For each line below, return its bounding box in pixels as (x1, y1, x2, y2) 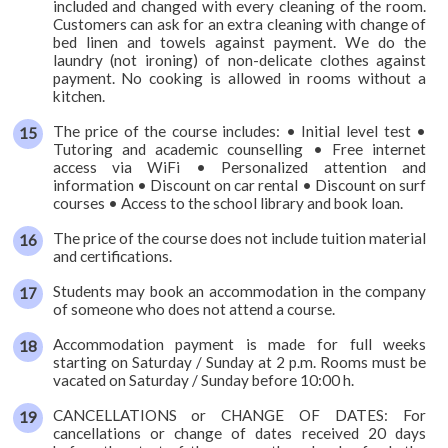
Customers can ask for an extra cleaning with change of (52, 14, 427, 33)
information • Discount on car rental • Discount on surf (52, 175, 427, 194)
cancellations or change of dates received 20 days (52, 423, 427, 442)
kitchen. (52, 86, 105, 105)
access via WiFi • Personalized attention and (52, 157, 427, 176)
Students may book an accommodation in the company (52, 281, 427, 300)
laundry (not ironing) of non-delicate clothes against (52, 50, 427, 69)
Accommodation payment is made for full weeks (52, 334, 427, 353)
